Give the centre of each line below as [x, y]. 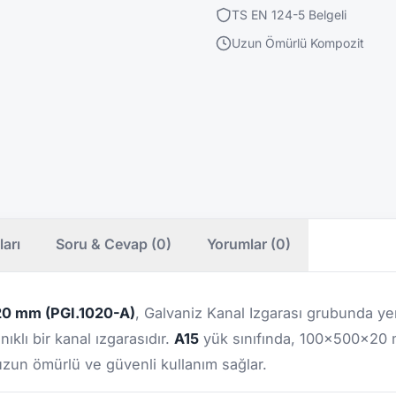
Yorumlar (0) [249, 244]
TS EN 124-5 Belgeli [289, 14]
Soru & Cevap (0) [114, 244]
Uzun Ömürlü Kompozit [298, 42]
